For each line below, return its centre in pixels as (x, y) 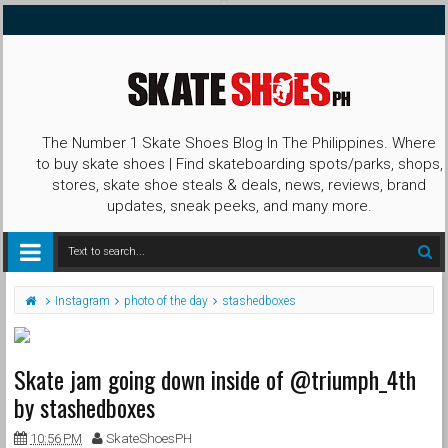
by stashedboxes (84, 407)
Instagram (82, 301)
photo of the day (166, 301)
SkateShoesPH (149, 438)
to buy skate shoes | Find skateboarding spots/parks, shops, (239, 164)
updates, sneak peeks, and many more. (239, 206)
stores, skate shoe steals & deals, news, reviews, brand (239, 185)
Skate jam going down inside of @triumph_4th (215, 379)
